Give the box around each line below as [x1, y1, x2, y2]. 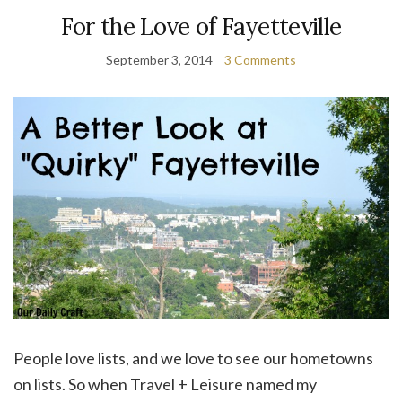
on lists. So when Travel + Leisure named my [13, 374, 317, 395]
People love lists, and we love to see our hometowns [13, 348, 373, 369]
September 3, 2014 [106, 51, 213, 67]
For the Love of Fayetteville [60, 11, 342, 41]
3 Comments [224, 51, 296, 67]
